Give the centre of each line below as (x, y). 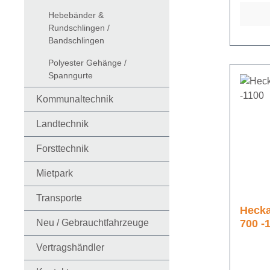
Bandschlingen (76, 41)
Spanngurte (71, 76)
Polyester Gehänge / (87, 63)
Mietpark (55, 174)
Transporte (59, 198)
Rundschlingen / (79, 28)
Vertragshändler (70, 248)
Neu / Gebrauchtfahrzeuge (93, 223)
